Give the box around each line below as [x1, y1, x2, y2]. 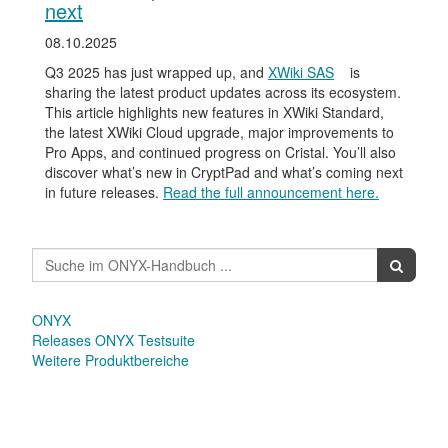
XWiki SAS [268, 62, 334, 82]
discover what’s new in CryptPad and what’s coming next [45, 162, 403, 182]
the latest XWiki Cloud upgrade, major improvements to [45, 122, 394, 142]
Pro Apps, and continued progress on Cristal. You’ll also [45, 142, 396, 162]
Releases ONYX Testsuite [32, 330, 195, 350]
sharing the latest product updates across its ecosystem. [45, 82, 401, 102]
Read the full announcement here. [163, 182, 379, 202]
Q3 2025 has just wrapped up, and [45, 62, 268, 82]
